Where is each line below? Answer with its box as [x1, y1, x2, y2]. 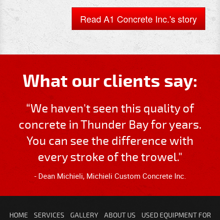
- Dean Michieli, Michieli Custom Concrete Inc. [34, 171, 186, 181]
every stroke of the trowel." [38, 150, 182, 165]
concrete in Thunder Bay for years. [19, 118, 201, 132]
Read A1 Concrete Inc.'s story [80, 12, 197, 25]
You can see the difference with [27, 134, 193, 148]
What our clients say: [23, 70, 197, 92]
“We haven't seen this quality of [26, 102, 194, 116]
